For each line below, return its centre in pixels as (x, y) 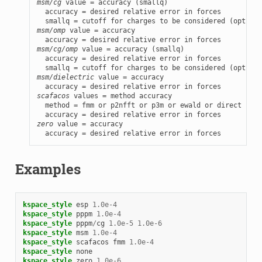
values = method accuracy (120, 96)
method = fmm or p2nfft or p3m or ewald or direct (139, 105)
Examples (48, 169)
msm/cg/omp (57, 49)
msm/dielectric (65, 77)
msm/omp (51, 30)
